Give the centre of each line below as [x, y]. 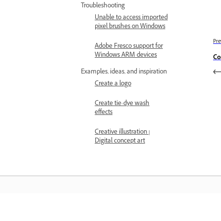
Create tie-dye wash [122, 104]
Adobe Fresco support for [129, 47]
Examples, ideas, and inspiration [124, 73]
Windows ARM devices [126, 56]
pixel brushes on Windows [130, 27]
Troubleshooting [103, 6]
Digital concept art [120, 142]
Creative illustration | [122, 133]
